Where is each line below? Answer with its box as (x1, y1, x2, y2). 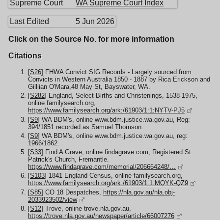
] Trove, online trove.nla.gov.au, (41, 204, 131, 212)
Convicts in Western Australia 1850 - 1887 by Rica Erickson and (28, 76, 210, 83)
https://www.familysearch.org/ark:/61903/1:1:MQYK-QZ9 (28, 179, 188, 187)
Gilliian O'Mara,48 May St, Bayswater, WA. (28, 83, 150, 91)
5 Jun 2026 (76, 17, 114, 26)
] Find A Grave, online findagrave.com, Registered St (41, 148, 191, 156)
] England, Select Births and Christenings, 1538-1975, (45, 92, 197, 100)
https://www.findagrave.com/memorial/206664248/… (28, 163, 176, 171)
